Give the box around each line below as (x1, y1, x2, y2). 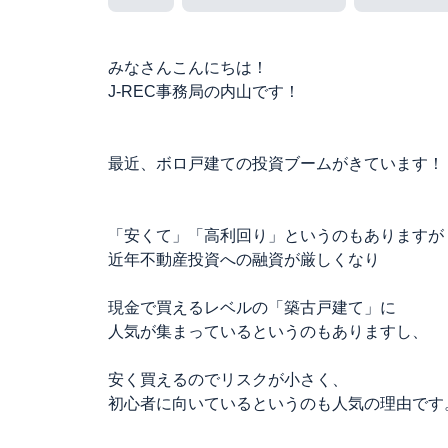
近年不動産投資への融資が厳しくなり (108, 251, 380, 268)
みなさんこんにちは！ (108, 59, 268, 76)
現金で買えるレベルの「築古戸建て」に (108, 299, 396, 316)
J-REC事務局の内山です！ (108, 83, 300, 100)
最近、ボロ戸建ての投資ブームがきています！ (108, 155, 444, 172)
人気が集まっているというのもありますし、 (108, 323, 428, 340)
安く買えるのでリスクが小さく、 (108, 371, 348, 388)
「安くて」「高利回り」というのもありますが (108, 227, 444, 244)
